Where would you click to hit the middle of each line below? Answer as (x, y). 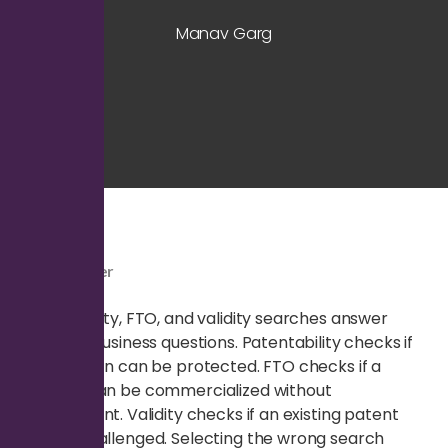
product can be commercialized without (176, 390)
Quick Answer (67, 270)
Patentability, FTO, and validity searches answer (204, 318)
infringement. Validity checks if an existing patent (209, 414)
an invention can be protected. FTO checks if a (201, 366)
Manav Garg (224, 33)
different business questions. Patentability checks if (217, 342)
